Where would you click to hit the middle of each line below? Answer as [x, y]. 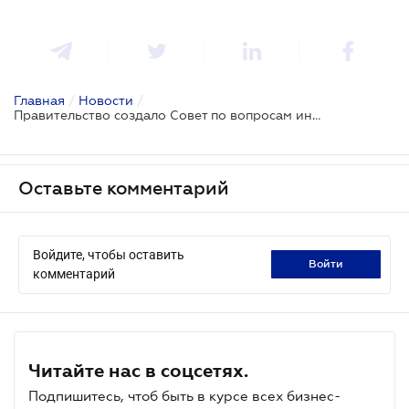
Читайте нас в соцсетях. [138, 370]
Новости [106, 100]
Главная [39, 100]
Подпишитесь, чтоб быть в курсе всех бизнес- [184, 395]
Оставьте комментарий [124, 188]
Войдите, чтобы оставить [109, 254]
